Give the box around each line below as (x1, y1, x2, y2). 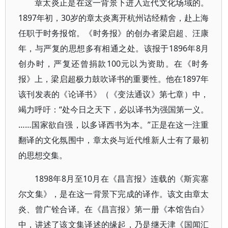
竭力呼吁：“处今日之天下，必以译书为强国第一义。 (18, 104, 209, 115)
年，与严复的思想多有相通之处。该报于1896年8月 (18, 43, 209, 54)
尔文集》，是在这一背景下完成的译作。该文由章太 (18, 188, 209, 199)
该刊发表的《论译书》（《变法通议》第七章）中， (18, 89, 209, 100)
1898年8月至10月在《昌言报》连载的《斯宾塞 (35, 173, 209, 184)
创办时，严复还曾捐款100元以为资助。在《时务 (18, 58, 209, 69)
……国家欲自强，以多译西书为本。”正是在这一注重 (18, 119, 209, 130)
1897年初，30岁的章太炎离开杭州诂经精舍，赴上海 (18, 12, 209, 23)
